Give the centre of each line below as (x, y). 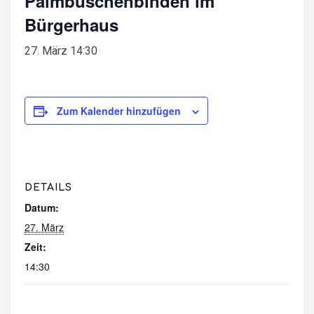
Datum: (42, 207)
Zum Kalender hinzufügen (119, 110)
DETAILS (48, 187)
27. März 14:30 (61, 50)
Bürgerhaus (71, 24)
